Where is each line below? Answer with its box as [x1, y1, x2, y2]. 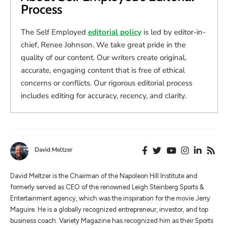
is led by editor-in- [141, 26, 206, 37]
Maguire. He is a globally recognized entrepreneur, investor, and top [10, 205, 208, 213]
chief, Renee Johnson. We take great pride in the [21, 39, 186, 50]
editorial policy [88, 26, 141, 37]
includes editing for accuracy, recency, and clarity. [21, 90, 186, 101]
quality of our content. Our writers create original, [21, 52, 186, 63]
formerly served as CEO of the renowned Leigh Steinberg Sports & [10, 183, 204, 191]
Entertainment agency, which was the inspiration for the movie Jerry [10, 194, 210, 202]
